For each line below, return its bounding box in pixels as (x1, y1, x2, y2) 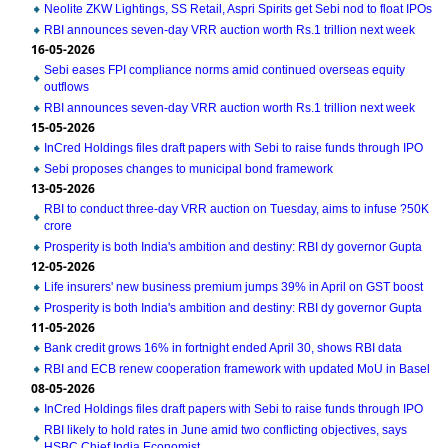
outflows (44, 80, 89, 94)
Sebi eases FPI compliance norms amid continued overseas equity (44, 63, 405, 77)
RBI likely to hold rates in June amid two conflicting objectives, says (44, 423, 407, 437)
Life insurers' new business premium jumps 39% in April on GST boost (44, 280, 423, 294)
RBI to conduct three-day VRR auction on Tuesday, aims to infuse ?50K (44, 202, 429, 216)
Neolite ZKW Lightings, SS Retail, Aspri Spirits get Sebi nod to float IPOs (44, 2, 432, 16)
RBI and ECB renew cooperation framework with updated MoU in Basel (44, 362, 430, 376)
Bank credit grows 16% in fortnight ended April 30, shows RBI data (44, 341, 402, 355)
